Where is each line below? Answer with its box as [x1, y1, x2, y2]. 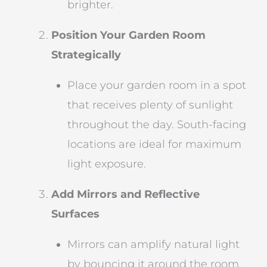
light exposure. [67, 157, 147, 170]
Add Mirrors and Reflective [51, 187, 200, 201]
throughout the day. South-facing [67, 117, 247, 131]
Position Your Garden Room [51, 28, 206, 42]
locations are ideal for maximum [67, 137, 242, 151]
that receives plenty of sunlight [67, 98, 234, 111]
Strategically [51, 48, 122, 61]
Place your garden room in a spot [67, 78, 247, 92]
